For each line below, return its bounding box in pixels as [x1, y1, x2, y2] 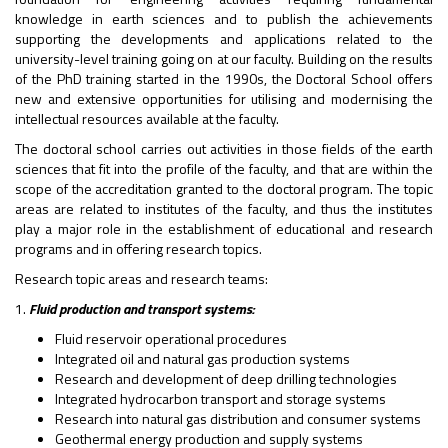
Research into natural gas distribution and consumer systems [55, 408, 421, 429]
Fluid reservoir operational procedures [55, 328, 287, 349]
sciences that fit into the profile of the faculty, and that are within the [15, 158, 433, 179]
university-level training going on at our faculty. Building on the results [15, 48, 433, 69]
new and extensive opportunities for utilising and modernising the [15, 88, 433, 109]
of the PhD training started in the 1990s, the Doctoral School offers [15, 68, 433, 89]
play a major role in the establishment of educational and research [15, 218, 433, 239]
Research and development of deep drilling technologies [55, 368, 397, 389]
